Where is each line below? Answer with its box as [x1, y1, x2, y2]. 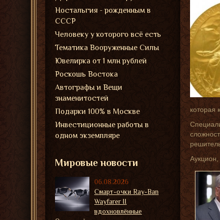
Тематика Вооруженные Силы [55, 43, 159, 52]
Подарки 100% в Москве [55, 107, 140, 116]
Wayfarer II [94, 197, 127, 205]
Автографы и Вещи [55, 83, 122, 92]
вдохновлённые [94, 207, 142, 215]
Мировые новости [55, 157, 138, 168]
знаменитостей [55, 94, 109, 103]
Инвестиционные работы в [55, 120, 149, 129]
